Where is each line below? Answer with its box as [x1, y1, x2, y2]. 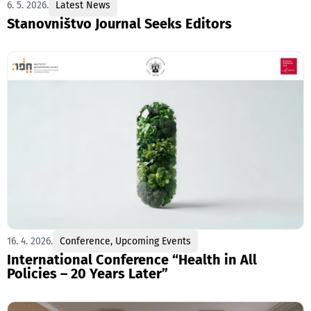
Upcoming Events [115, 235, 191, 248]
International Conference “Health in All [7, 251, 257, 269]
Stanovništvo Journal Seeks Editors [7, 15, 232, 32]
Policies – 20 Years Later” [7, 265, 168, 283]
